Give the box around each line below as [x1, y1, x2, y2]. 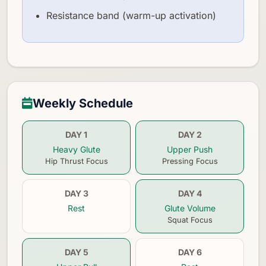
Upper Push [167, 144, 213, 154]
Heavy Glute [52, 144, 100, 154]
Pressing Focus [161, 156, 218, 166]
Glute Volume [164, 202, 216, 213]
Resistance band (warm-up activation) [46, 9, 216, 21]
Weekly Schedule [33, 96, 133, 110]
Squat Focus [167, 215, 213, 224]
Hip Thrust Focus [45, 156, 108, 166]
